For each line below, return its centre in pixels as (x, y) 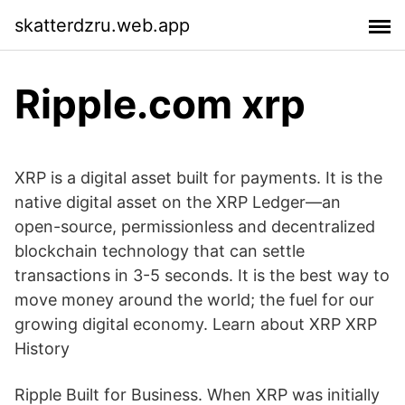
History (42, 348)
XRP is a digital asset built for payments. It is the (198, 178)
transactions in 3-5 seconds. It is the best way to (202, 275)
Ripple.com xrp (160, 104)
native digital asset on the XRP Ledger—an (178, 202)
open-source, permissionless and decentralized (195, 226)
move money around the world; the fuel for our (194, 300)
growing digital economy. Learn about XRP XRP (196, 324)
